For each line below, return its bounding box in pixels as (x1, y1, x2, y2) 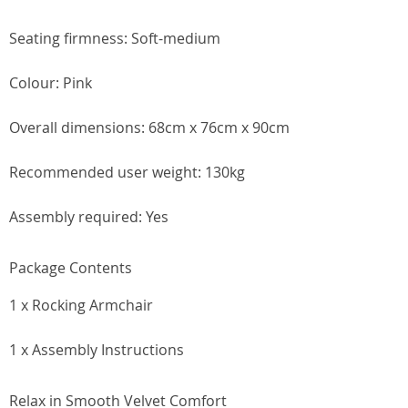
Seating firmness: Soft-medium (9, 28, 220, 48)
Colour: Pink (9, 73, 92, 93)
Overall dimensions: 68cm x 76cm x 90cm (9, 117, 290, 138)
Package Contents (9, 258, 132, 278)
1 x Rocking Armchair (9, 295, 153, 315)
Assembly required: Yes (9, 207, 168, 227)
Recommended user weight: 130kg (9, 162, 245, 182)
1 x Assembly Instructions (9, 340, 184, 360)
